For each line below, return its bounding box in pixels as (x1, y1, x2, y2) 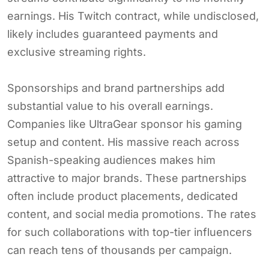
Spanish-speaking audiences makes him (7, 153, 216, 166)
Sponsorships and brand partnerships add (7, 81, 225, 94)
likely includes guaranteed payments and (7, 27, 218, 40)
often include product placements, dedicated (7, 189, 238, 202)
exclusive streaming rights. (7, 45, 146, 58)
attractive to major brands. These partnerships (7, 171, 247, 184)
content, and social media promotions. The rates (7, 207, 256, 220)
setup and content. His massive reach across (7, 135, 240, 148)
